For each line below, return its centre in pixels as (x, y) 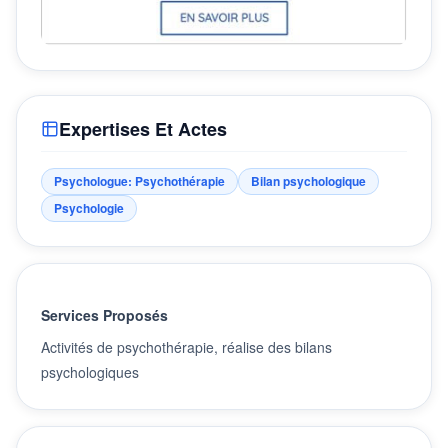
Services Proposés (104, 314)
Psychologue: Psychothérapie (139, 180)
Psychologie (89, 207)
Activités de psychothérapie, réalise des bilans (186, 346)
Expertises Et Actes (143, 128)
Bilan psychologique (308, 180)
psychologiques (90, 371)
